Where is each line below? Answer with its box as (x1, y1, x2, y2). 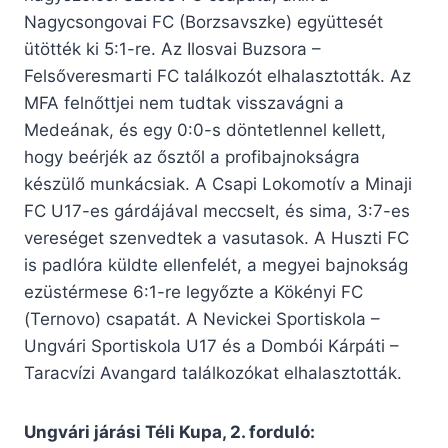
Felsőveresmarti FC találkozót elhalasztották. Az (24, 66, 411, 87)
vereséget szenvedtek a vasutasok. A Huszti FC (24, 228, 409, 249)
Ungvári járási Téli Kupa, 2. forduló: (24, 422, 315, 443)
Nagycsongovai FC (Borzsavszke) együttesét (24, 12, 383, 33)
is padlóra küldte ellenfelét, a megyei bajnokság (24, 255, 408, 276)
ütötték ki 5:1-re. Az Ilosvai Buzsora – (24, 39, 321, 60)
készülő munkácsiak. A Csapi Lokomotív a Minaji (24, 174, 412, 195)
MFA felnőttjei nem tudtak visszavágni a (24, 93, 344, 114)
